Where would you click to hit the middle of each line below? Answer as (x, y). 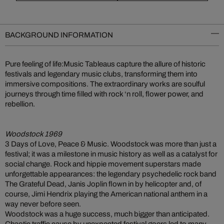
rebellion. (20, 104)
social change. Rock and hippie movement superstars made (103, 164)
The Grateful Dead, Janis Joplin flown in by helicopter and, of (103, 184)
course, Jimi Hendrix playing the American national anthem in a (106, 194)
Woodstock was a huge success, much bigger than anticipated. (107, 214)
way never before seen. (43, 204)
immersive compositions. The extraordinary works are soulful (105, 84)
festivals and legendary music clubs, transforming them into (101, 74)
